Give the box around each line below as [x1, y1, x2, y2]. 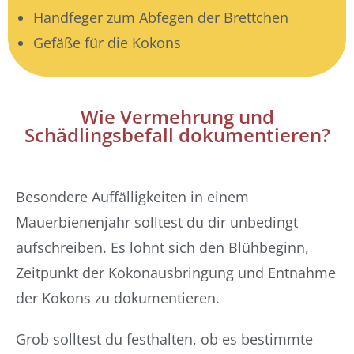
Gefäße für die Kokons [33, 33, 181, 52]
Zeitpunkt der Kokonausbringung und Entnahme [16, 263, 336, 282]
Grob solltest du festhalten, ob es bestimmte [16, 330, 313, 348]
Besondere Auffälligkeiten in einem [16, 187, 249, 206]
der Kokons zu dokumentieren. [16, 288, 220, 307]
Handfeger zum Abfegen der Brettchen [33, 8, 288, 27]
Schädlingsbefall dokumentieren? [24, 122, 330, 148]
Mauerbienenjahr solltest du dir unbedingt [16, 213, 298, 232]
